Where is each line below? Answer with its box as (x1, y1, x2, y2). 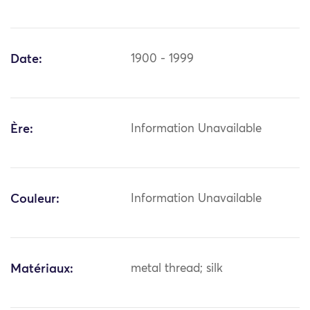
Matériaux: (10, 263, 73, 276)
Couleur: (10, 193, 60, 206)
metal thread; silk (131, 263, 224, 275)
